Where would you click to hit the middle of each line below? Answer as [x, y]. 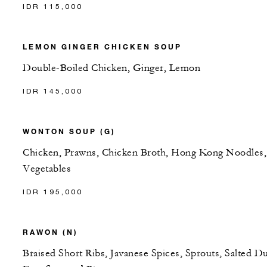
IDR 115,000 [53, 6]
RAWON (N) [50, 232]
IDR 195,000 [53, 191]
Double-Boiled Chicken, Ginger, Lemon [111, 68]
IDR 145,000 [53, 91]
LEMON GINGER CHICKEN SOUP [102, 46]
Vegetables [47, 168]
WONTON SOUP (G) [69, 131]
